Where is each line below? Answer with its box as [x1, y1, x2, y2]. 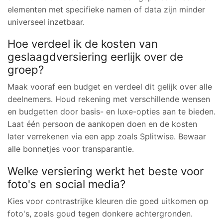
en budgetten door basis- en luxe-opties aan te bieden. [7, 107, 216, 117]
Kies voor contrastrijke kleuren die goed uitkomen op [7, 196, 209, 206]
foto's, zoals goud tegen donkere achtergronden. [7, 208, 193, 219]
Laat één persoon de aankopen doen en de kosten [7, 119, 197, 129]
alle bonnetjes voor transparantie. [7, 144, 134, 154]
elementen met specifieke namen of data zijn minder [7, 4, 205, 14]
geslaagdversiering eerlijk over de [7, 50, 183, 64]
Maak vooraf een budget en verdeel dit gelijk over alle [7, 82, 212, 92]
